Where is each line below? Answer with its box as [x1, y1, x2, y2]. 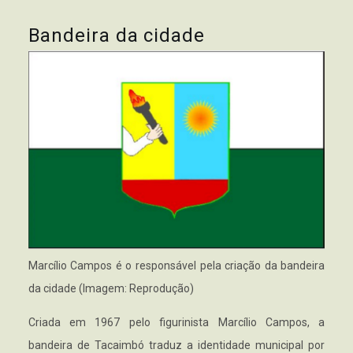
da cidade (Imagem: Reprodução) [28, 282, 194, 295]
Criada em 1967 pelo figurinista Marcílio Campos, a [28, 316, 325, 329]
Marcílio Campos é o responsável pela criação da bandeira [28, 259, 325, 273]
